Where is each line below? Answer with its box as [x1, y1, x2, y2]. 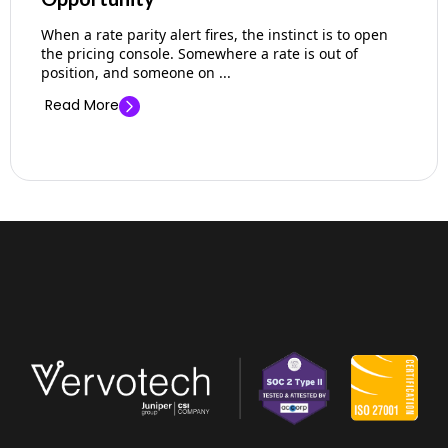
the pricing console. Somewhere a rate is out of [41, 44, 358, 64]
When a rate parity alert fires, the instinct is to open [41, 25, 388, 45]
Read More [45, 95, 119, 116]
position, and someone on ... [41, 63, 231, 83]
